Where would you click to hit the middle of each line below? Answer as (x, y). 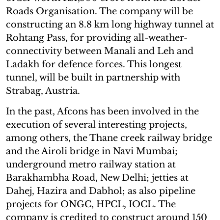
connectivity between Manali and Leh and (100, 51)
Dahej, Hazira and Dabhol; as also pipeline (101, 191)
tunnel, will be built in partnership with (93, 77)
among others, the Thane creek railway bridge (109, 138)
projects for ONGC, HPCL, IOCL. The (91, 204)
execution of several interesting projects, (96, 124)
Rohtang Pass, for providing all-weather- (97, 38)
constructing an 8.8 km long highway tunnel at (110, 24)
